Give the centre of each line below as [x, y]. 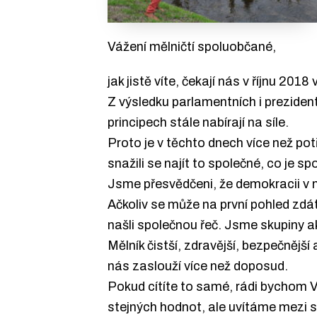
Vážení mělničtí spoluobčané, [192, 47]
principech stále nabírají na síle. [198, 122]
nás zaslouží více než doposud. [198, 266]
